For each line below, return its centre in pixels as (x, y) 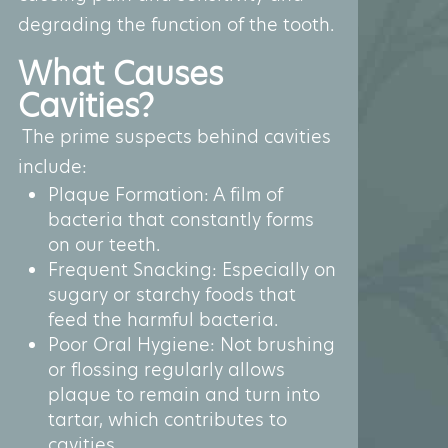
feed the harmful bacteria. (163, 319)
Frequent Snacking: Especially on (192, 269)
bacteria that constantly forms (181, 219)
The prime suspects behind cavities (174, 136)
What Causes (120, 73)
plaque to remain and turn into (184, 394)
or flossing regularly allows (166, 369)
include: (52, 166)
